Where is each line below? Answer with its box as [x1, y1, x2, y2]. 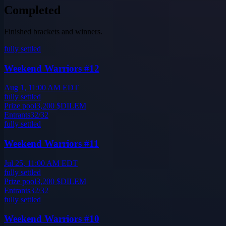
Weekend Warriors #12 [4, 63, 99, 74]
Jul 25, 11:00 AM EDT [4, 158, 78, 167]
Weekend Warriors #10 [4, 213, 99, 224]
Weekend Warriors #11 [4, 138, 99, 149]
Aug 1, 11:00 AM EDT [4, 83, 79, 92]
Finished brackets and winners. [4, 27, 102, 36]
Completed [4, 3, 61, 17]
